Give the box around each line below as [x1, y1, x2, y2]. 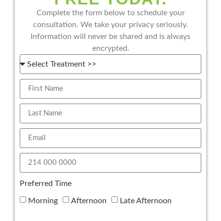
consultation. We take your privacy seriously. [33, 20, 188, 29]
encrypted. [92, 44, 129, 52]
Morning [28, 196, 58, 205]
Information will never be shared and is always [31, 32, 190, 40]
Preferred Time [20, 179, 72, 187]
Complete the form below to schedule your [36, 8, 185, 17]
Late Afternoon [120, 196, 172, 205]
